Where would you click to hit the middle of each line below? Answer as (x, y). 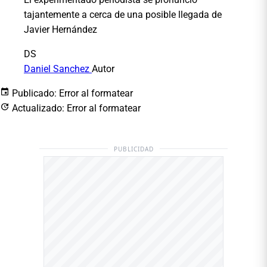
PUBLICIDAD (133, 149)
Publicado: (34, 93)
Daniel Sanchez (58, 69)
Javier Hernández (60, 29)
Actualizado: (38, 108)
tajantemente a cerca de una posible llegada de (123, 14)
